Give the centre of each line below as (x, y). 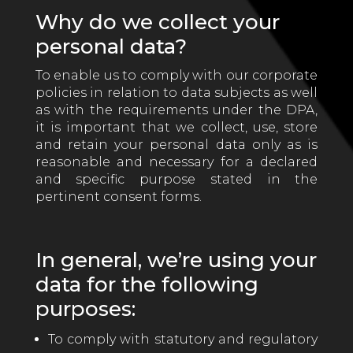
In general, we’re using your (176, 260)
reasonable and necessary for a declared (176, 162)
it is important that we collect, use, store (176, 127)
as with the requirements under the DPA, (176, 110)
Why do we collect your (157, 22)
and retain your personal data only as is (176, 145)
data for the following (147, 284)
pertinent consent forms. (118, 197)
